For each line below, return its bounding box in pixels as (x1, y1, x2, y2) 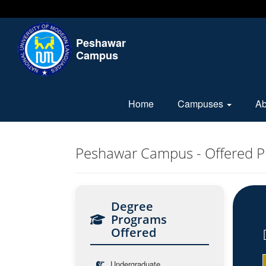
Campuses (178, 97, 226, 110)
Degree (111, 198, 153, 214)
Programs (111, 211, 167, 227)
